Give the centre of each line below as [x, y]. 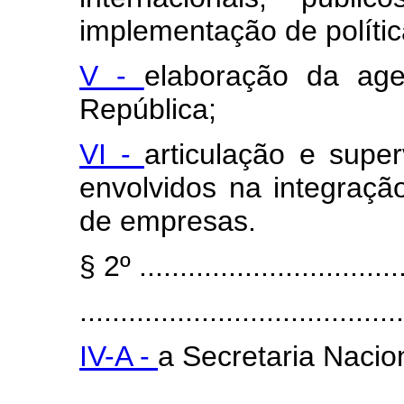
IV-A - [119, 356]
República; [148, 109]
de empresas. [168, 220]
